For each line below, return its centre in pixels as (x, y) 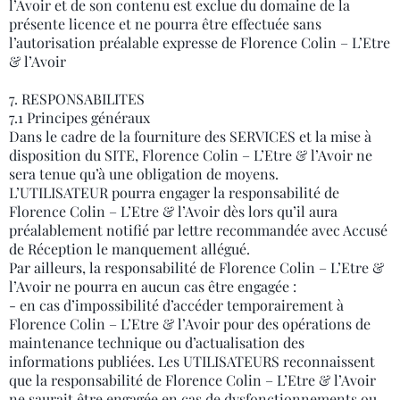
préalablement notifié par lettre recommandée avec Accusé (198, 230)
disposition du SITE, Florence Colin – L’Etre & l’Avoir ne (191, 155)
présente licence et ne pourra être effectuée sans (165, 24)
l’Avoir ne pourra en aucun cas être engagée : (153, 286)
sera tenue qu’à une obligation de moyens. (144, 174)
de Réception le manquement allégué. (129, 249)
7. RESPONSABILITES (77, 99)
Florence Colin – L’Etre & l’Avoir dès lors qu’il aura (173, 211)
